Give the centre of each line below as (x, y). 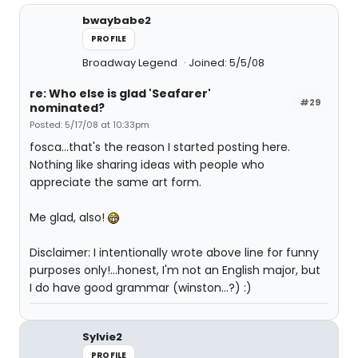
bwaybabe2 (117, 20)
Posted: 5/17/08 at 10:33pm (89, 125)
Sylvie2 (102, 337)
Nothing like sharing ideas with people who (147, 165)
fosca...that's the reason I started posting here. (160, 147)
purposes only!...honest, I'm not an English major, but (175, 270)
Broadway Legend (131, 63)
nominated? (67, 108)
